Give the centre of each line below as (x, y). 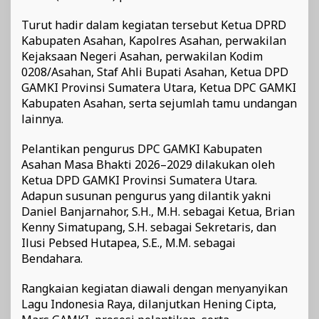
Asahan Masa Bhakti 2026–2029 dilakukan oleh (148, 164)
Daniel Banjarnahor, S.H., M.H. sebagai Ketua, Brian (158, 211)
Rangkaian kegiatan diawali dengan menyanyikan (155, 288)
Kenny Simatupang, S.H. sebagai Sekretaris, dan (149, 227)
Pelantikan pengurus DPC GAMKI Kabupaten (142, 148)
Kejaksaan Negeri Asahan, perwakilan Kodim (142, 56)
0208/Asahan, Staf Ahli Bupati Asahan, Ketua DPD (155, 72)
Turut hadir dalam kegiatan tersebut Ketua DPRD (154, 25)
